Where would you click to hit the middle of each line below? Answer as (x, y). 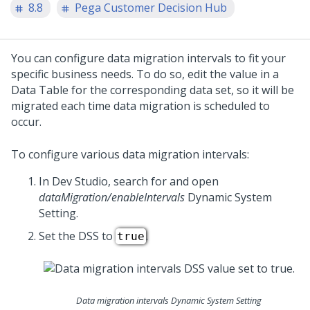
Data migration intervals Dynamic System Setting (169, 301)
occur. (26, 122)
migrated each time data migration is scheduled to (140, 106)
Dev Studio (80, 181)
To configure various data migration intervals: (130, 154)
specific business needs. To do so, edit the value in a (145, 74)
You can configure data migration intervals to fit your (148, 58)
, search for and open (163, 181)
